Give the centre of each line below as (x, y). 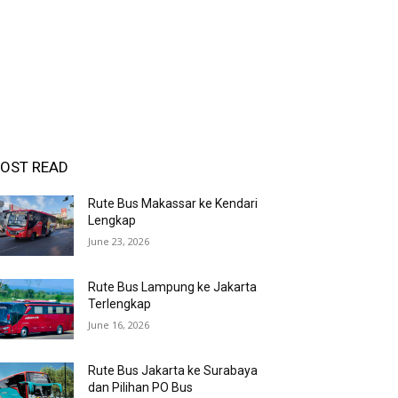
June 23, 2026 (119, 241)
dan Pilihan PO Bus (141, 388)
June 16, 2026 (119, 325)
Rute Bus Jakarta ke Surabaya (173, 371)
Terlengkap (120, 304)
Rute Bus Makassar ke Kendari (173, 203)
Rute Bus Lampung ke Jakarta (173, 287)
